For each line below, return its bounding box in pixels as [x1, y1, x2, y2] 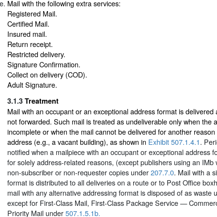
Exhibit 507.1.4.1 [148, 136, 200, 147]
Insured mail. [7, 29, 47, 39]
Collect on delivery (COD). [7, 69, 87, 80]
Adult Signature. [7, 79, 57, 90]
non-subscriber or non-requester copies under [7, 167, 151, 177]
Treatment [25, 95, 59, 106]
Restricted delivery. [7, 49, 65, 60]
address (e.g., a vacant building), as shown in [7, 136, 148, 147]
